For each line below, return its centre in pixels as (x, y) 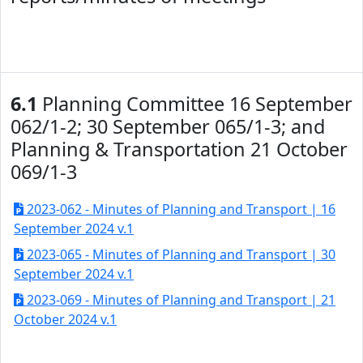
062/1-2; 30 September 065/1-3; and (168, 126)
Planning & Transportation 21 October (179, 149)
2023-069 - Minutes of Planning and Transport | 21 (179, 300)
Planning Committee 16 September (195, 104)
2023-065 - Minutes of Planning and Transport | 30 (179, 254)
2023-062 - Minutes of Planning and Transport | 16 (179, 209)
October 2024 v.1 (65, 319)
